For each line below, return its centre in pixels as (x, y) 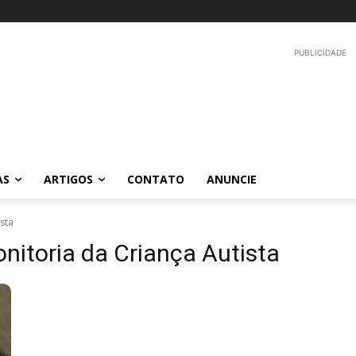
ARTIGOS (68, 179)
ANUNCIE (232, 179)
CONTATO (156, 179)
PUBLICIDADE (320, 52)
